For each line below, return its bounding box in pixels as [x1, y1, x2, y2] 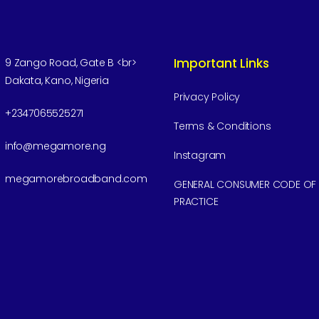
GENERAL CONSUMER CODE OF [174, 177, 317, 192]
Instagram [174, 148, 226, 162]
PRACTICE [174, 194, 219, 209]
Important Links [174, 55, 269, 72]
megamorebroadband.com [5, 172, 147, 186]
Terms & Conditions [174, 119, 271, 133]
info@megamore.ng [5, 139, 106, 153]
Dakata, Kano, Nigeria [5, 73, 109, 88]
